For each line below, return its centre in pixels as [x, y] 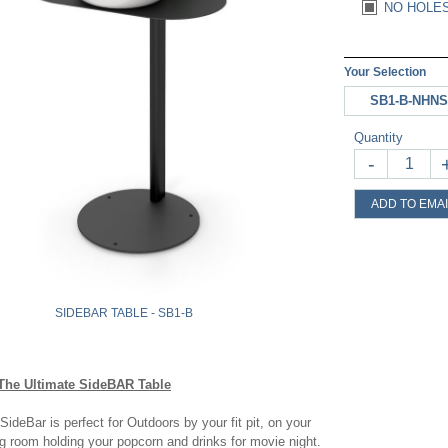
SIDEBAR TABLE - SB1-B [124, 313]
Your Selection [385, 72]
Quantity [378, 137]
